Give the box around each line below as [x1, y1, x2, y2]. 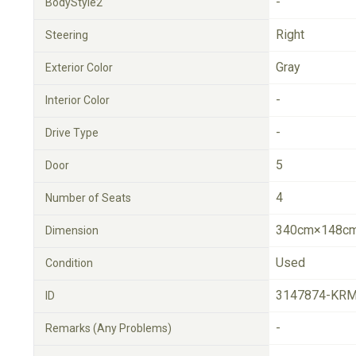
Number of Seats [45, 192, 131, 204]
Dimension [45, 224, 99, 237]
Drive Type [45, 126, 99, 139]
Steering [45, 29, 88, 41]
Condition [45, 257, 93, 269]
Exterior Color [45, 61, 113, 74]
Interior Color [45, 94, 110, 106]
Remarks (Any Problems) [45, 322, 172, 335]
